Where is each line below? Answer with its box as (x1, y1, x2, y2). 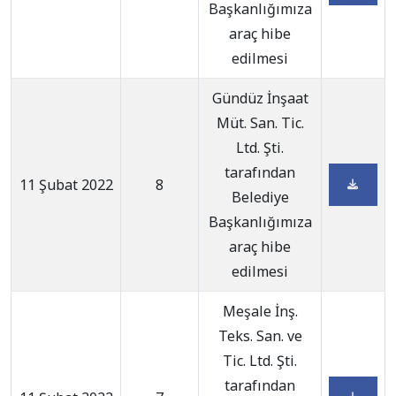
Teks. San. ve (217, 326, 302, 346)
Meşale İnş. (222, 301, 298, 321)
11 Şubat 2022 (19, 175, 113, 194)
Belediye (231, 187, 289, 207)
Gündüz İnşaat (211, 88, 308, 108)
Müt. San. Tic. (216, 113, 304, 133)
